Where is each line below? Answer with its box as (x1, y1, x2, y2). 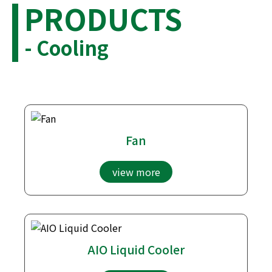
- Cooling (24, 33, 109, 61)
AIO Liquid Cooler (87, 240, 185, 258)
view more (112, 164, 160, 179)
